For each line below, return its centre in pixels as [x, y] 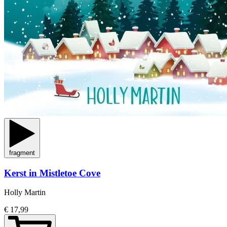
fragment [22, 153]
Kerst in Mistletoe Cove [52, 173]
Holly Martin [25, 193]
